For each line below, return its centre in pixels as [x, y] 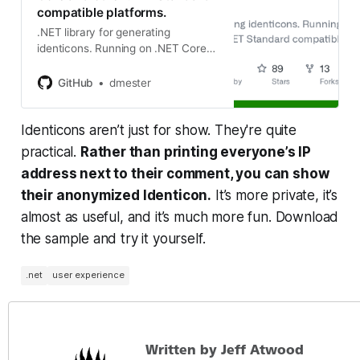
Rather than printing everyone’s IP [196, 151]
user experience [88, 275]
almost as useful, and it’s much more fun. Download [180, 217]
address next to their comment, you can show [175, 173]
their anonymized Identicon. [116, 195]
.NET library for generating [104, 33]
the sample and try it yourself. [113, 238]
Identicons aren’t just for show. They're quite [158, 130]
